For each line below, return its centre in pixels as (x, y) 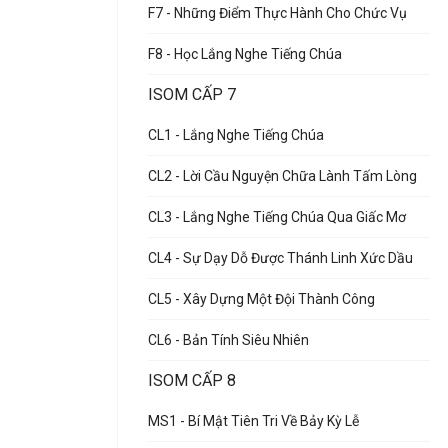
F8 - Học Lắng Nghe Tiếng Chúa (245, 54)
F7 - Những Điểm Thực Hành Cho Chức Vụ (277, 13)
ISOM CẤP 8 (192, 380)
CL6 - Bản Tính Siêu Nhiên (228, 340)
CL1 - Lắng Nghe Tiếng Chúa (236, 135)
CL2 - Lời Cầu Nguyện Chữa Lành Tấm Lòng (282, 176)
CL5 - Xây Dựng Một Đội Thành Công (261, 299)
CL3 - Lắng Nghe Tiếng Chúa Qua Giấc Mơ (277, 217)
